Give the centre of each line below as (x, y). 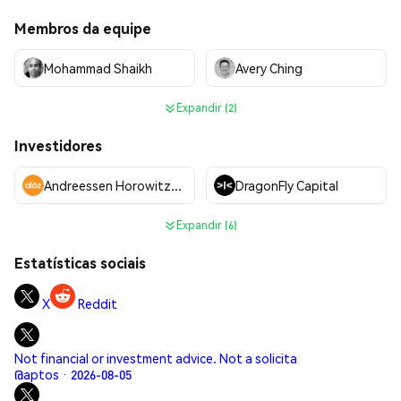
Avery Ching (269, 68)
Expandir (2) (207, 108)
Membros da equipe (83, 28)
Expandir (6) (207, 225)
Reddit (98, 303)
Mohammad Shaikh (98, 68)
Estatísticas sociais (80, 263)
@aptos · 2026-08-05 (73, 374)
